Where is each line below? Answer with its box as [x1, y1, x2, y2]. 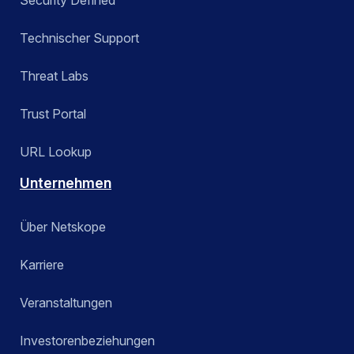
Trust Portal [20, 105, 86, 122]
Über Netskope [20, 218, 106, 235]
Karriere [20, 256, 64, 273]
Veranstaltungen [20, 294, 112, 311]
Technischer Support [20, 29, 139, 46]
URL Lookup [20, 143, 92, 160]
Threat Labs [20, 67, 88, 84]
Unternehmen [20, 174, 111, 191]
